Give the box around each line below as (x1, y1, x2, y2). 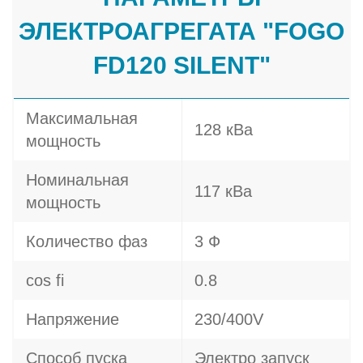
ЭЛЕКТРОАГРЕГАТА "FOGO (19, 18, 344, 45)
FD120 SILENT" (92, 52, 271, 79)
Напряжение (26, 310, 119, 328)
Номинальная (26, 171, 129, 189)
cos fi (26, 271, 64, 289)
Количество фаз (26, 233, 147, 250)
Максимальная (26, 109, 138, 127)
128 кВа (194, 121, 253, 139)
